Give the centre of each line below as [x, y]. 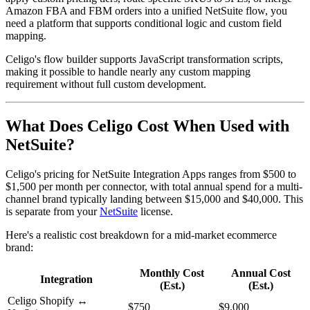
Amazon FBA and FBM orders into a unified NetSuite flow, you [146, 11]
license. [155, 212]
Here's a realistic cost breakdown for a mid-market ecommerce [141, 235]
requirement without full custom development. [106, 84]
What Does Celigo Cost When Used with [147, 126]
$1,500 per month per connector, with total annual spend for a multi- [154, 187]
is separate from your [53, 212]
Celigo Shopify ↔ [48, 301]
